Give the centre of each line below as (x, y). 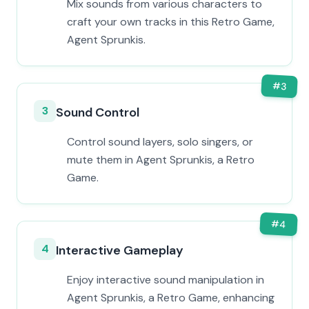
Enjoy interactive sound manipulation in (166, 280)
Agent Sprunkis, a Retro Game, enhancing (171, 298)
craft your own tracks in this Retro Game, (171, 22)
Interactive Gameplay (120, 250)
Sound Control (98, 112)
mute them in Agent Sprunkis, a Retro (161, 160)
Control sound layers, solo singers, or (160, 142)
